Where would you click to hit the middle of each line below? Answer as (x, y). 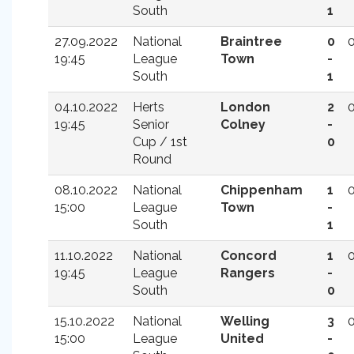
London (245, 107)
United (242, 339)
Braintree (251, 41)
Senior (151, 124)
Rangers (248, 273)
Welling (245, 321)
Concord (249, 256)
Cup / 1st (160, 142)
